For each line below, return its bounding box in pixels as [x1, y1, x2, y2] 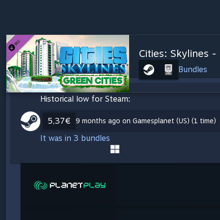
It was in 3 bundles [40, 133, 110, 143]
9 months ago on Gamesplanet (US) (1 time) [76, 116, 216, 125]
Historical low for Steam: [40, 94, 131, 104]
